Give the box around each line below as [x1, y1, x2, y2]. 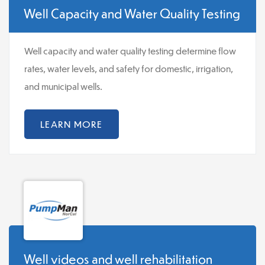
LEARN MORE [40, 118, 103, 130]
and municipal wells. [24, 80, 102, 92]
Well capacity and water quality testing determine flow [24, 45, 236, 57]
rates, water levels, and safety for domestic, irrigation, [24, 63, 233, 75]
